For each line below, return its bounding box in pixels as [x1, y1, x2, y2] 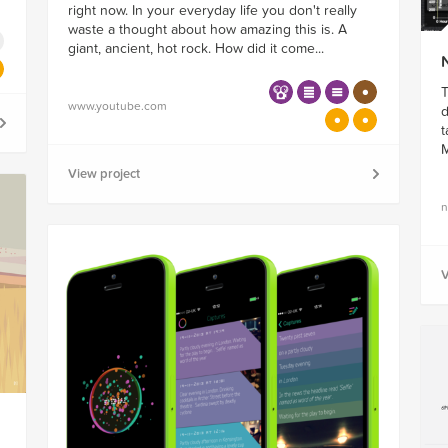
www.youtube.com [67, 99, 167, 114]
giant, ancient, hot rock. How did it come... [67, 40, 324, 58]
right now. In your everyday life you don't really [67, 2, 357, 20]
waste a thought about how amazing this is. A [67, 21, 347, 39]
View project [67, 166, 140, 183]
